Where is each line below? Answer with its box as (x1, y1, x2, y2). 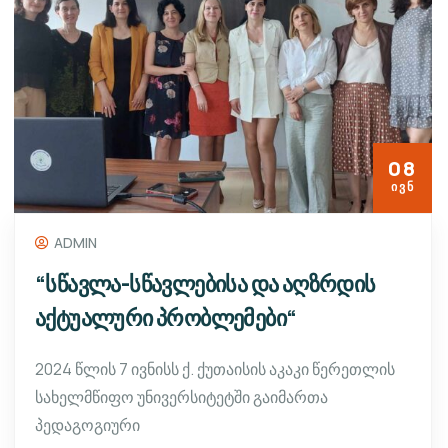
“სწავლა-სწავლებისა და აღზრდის (35, 268, 376, 299)
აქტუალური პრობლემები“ (35, 302, 297, 333)
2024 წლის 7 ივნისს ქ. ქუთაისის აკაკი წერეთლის (35, 357, 395, 380)
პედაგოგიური (35, 413, 140, 436)
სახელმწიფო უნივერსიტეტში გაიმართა (35, 385, 328, 408)
